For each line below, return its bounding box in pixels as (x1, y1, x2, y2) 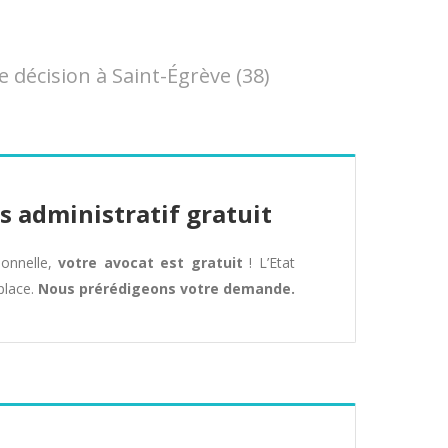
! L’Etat (242, 253, 296, 272)
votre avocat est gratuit (58, 253, 243, 272)
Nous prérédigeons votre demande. (38, 279, 295, 298)
